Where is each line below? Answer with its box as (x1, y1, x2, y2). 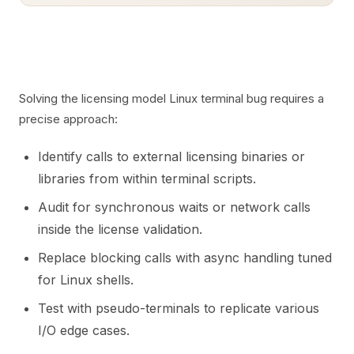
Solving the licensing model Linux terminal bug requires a (19, 91, 324, 106)
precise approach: (19, 111, 118, 126)
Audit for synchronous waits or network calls (38, 199, 311, 215)
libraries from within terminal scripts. (38, 171, 256, 186)
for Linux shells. (38, 272, 134, 288)
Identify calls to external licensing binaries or (38, 149, 305, 164)
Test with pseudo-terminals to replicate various (38, 300, 319, 316)
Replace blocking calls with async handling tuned (38, 250, 332, 265)
